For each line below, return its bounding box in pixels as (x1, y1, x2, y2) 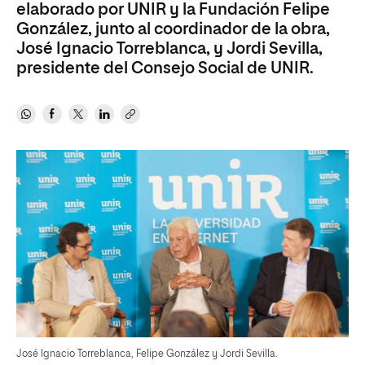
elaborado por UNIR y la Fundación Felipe (16, 2, 330, 18)
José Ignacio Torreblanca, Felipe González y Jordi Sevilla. (16, 349, 278, 359)
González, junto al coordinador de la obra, (16, 21, 330, 37)
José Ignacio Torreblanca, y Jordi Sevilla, (16, 41, 323, 57)
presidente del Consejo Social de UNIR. (16, 60, 314, 77)
